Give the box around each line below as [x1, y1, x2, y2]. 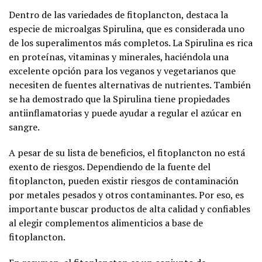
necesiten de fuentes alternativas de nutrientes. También [9, 78, 251, 92]
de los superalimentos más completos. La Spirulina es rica [9, 36, 253, 50]
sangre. [9, 120, 40, 134]
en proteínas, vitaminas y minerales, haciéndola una [9, 50, 229, 64]
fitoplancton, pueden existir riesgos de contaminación [9, 174, 239, 188]
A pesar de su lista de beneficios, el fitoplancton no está [9, 146, 245, 160]
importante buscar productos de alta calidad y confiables [9, 202, 250, 216]
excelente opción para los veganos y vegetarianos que [9, 64, 236, 78]
